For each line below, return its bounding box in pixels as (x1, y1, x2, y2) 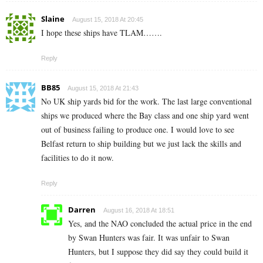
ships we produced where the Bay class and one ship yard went (41, 110, 249, 122)
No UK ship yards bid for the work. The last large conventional (41, 96, 252, 107)
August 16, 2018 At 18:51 (103, 207, 174, 214)
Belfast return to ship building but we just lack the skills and (41, 138, 241, 150)
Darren (68, 204, 96, 215)
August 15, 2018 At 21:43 (68, 85, 139, 92)
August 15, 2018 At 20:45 (72, 16, 143, 23)
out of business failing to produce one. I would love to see (41, 124, 234, 136)
